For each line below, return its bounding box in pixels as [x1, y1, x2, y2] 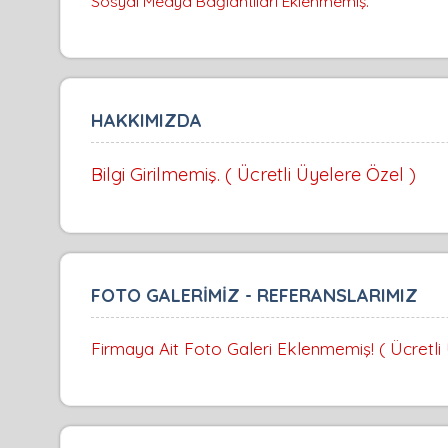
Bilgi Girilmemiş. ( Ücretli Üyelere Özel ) [91, 163, 416, 187]
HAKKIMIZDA [91, 109, 202, 133]
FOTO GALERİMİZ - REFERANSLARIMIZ [91, 284, 418, 308]
